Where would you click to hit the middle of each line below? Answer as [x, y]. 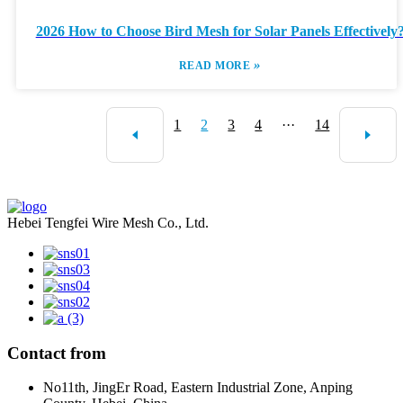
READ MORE [216, 66]
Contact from [57, 353]
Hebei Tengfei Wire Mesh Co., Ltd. [108, 223]
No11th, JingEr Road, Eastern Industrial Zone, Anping [198, 388]
